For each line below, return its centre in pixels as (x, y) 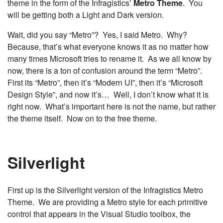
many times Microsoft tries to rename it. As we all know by (110, 58)
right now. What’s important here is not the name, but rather (111, 106)
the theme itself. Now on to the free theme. (82, 118)
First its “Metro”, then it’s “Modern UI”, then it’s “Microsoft (105, 82)
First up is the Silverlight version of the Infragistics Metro (105, 190)
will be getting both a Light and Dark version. (86, 15)
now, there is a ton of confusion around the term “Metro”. (106, 70)
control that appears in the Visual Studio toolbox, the (99, 214)
